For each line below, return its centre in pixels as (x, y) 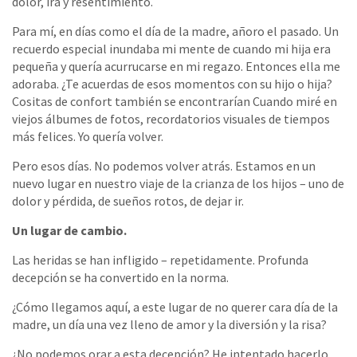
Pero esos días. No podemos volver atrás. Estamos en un (164, 165)
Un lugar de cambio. (69, 230)
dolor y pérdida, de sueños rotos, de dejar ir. (128, 200)
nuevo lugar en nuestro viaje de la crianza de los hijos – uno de (178, 183)
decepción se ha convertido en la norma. (120, 277)
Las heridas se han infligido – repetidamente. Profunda (160, 259)
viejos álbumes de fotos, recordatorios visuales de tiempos (171, 118)
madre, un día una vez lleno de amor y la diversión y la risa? (169, 324)
